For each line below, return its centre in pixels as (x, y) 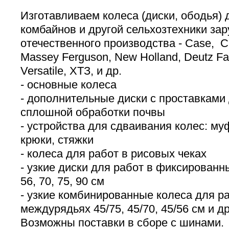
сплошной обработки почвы (93, 112)
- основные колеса (68, 85)
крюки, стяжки (57, 140)
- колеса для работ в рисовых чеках (113, 154)
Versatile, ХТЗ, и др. (71, 71)
